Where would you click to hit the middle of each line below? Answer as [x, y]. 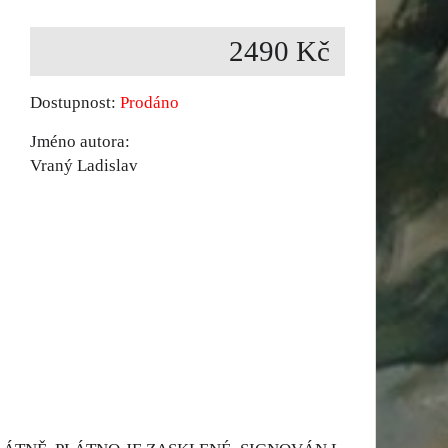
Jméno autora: [80, 141]
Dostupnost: [75, 102]
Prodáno [149, 102]
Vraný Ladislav [84, 165]
